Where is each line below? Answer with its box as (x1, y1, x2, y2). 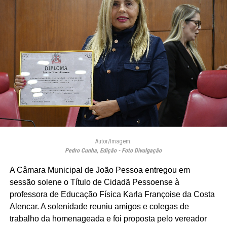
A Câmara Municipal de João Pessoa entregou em (9, 165, 190, 174)
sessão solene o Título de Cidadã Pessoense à (9, 177, 179, 186)
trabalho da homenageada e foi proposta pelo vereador (9, 214, 207, 223)
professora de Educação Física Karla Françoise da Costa (9, 190, 215, 199)
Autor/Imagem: (95, 137, 132, 145)
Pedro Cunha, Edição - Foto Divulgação (65, 146, 162, 154)
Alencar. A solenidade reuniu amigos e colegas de (9, 202, 189, 211)
